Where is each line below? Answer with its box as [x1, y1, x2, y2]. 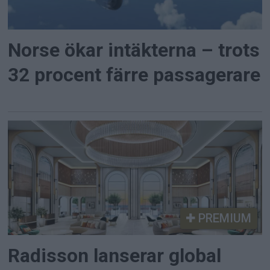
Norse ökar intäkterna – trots [8, 39, 260, 62]
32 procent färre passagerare [8, 64, 261, 87]
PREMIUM [195, 210, 251, 225]
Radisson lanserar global [8, 244, 222, 267]
